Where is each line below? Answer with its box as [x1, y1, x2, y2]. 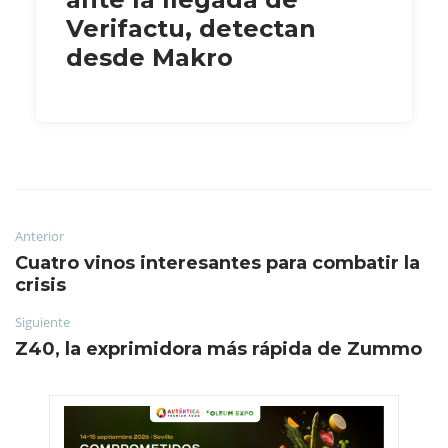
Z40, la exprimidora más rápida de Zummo [15, 338, 422, 361]
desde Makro [66, 43, 233, 73]
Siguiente [15, 313, 70, 332]
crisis [15, 274, 66, 297]
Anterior [15, 227, 64, 246]
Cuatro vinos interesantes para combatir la [15, 252, 420, 275]
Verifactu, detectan [66, 14, 316, 44]
